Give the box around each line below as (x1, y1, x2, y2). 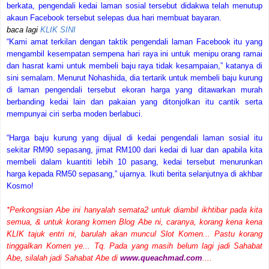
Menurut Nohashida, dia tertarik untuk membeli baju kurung (58, 73, 262, 82)
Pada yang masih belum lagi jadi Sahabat (109, 241, 262, 250)
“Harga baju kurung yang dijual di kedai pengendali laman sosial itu (7, 133, 262, 142)
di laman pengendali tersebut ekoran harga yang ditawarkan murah (7, 85, 262, 94)
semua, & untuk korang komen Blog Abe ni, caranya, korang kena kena (7, 217, 262, 226)
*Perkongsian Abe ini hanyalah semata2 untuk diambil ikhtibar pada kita (7, 205, 262, 214)
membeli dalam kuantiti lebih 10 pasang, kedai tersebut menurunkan (7, 157, 262, 166)
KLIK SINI (40, 25, 76, 34)
